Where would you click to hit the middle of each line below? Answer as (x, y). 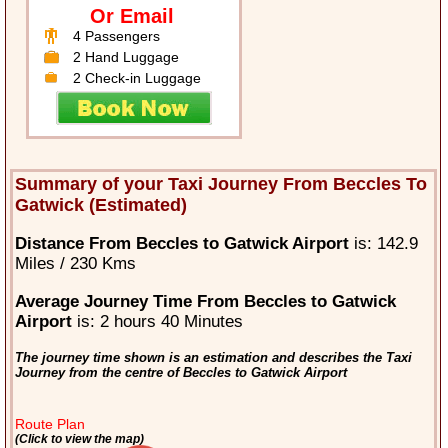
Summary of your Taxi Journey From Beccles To (220, 184)
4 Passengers (117, 36)
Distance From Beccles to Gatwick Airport (181, 244)
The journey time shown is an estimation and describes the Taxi (213, 358)
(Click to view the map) (79, 439)
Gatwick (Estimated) (100, 205)
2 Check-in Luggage (137, 78)
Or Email (132, 16)
